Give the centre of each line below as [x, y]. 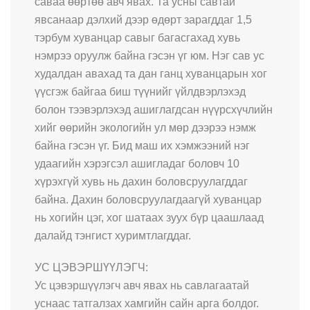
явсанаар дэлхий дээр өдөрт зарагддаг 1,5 [143, 19]
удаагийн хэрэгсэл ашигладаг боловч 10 [137, 163]
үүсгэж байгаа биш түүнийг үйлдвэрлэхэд [140, 91]
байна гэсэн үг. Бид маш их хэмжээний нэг [142, 145]
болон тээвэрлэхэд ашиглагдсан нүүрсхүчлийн [154, 109]
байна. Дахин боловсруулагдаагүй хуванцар [148, 199]
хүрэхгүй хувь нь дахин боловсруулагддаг [141, 181]
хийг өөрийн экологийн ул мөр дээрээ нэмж [145, 127]
